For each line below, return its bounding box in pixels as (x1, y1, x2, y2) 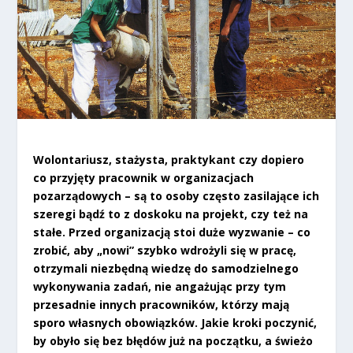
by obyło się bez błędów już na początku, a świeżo (33, 333, 314, 348)
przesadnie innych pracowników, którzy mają (33, 296, 290, 312)
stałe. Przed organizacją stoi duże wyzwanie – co (33, 224, 311, 240)
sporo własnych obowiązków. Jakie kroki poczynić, (33, 314, 318, 330)
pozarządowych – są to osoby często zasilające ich (33, 188, 320, 203)
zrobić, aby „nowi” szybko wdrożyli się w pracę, (33, 242, 297, 258)
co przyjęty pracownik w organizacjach (33, 169, 255, 185)
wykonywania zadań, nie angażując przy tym (33, 278, 287, 294)
